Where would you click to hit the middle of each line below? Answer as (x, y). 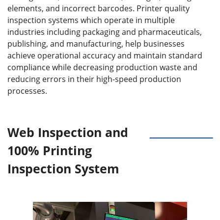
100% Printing (50, 150)
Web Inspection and (68, 132)
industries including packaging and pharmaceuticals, (105, 32)
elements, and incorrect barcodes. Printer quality (98, 8)
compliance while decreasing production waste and (102, 67)
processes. (27, 91)
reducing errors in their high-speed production (94, 79)
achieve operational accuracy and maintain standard (105, 55)
